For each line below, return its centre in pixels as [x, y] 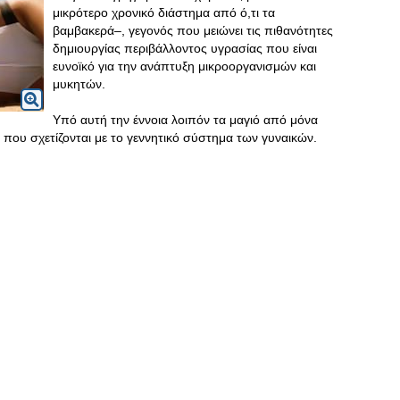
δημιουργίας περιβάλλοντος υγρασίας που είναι [185, 48]
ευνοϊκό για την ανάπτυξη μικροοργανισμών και [184, 66]
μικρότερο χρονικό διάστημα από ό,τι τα [164, 12]
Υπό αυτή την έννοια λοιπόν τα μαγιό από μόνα [185, 120]
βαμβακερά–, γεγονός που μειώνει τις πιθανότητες [193, 30]
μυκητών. [81, 84]
